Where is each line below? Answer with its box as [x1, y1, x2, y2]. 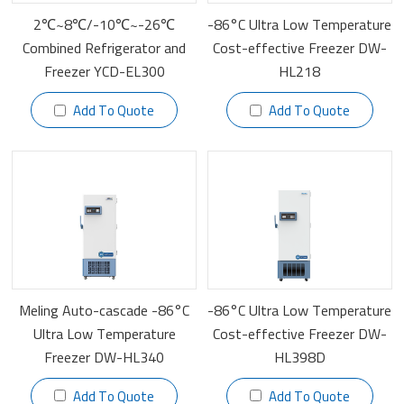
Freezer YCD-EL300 [43, 61, 165, 82]
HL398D [273, 346, 326, 367]
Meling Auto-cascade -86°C [19, 299, 190, 320]
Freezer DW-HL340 [44, 346, 165, 367]
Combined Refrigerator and [23, 38, 187, 59]
